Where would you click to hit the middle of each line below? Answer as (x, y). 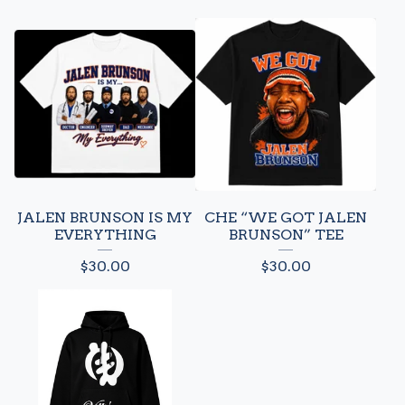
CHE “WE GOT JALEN (286, 218)
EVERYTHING (105, 235)
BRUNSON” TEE (286, 235)
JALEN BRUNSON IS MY (105, 218)
